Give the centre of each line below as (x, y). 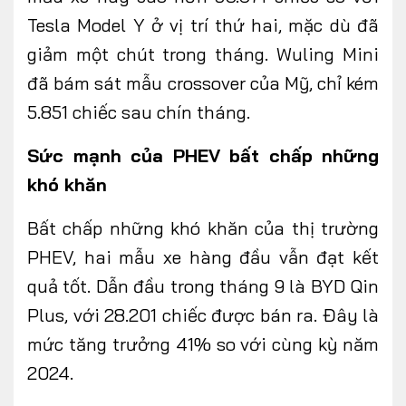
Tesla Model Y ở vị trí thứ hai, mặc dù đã (203, 25)
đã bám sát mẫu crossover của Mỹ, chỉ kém (203, 83)
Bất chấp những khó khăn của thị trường (203, 228)
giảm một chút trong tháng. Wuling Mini (203, 54)
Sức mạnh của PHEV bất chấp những (203, 156)
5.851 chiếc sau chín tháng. (139, 112)
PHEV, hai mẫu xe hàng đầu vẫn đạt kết (203, 257)
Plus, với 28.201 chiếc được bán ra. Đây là (203, 315)
